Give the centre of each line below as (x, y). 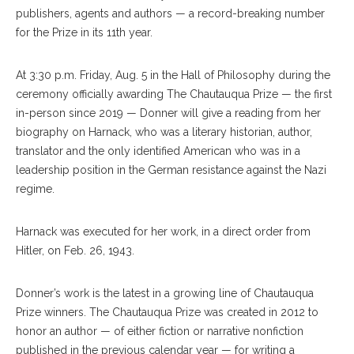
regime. (37, 189)
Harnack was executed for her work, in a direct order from (163, 232)
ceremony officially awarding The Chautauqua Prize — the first (174, 94)
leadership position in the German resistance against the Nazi (171, 170)
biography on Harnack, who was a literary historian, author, (164, 132)
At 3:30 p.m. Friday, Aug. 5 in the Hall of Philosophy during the (173, 75)
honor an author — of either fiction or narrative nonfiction (160, 331)
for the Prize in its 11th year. (84, 33)
